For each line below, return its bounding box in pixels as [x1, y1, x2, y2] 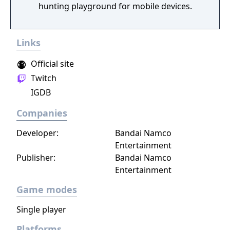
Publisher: [16, 152, 55, 163]
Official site [29, 58, 74, 69]
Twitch [29, 72, 56, 84]
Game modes [16, 183, 77, 196]
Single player [16, 204, 66, 215]
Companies [16, 107, 67, 119]
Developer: [16, 127, 59, 139]
